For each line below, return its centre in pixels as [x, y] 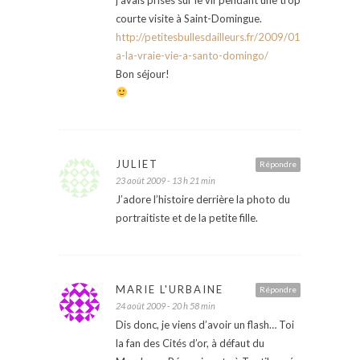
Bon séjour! [143, 74]
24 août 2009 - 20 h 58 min [166, 305]
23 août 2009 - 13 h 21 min [166, 180]
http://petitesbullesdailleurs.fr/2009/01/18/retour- [235, 37]
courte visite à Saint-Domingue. [189, 18]
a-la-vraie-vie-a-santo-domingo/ [192, 55]
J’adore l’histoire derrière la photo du [203, 199]
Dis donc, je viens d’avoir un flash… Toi [205, 324]
